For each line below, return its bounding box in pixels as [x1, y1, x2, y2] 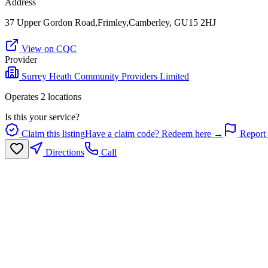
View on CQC [19, 44, 77, 54]
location [45, 92, 78, 102]
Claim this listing [19, 129, 85, 139]
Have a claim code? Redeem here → [85, 129, 223, 139]
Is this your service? [5, 112, 80, 123]
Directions [43, 147, 84, 158]
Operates [5, 92, 41, 102]
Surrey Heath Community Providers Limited [22, 71, 189, 82]
